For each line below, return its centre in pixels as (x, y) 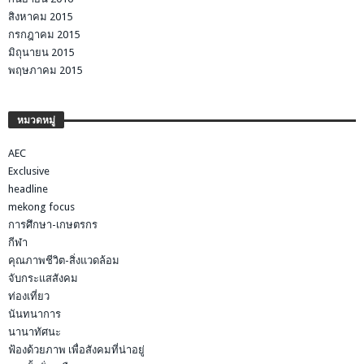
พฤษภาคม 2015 (45, 71)
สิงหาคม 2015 (40, 17)
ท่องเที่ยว (29, 297)
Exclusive (29, 171)
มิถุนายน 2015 (41, 53)
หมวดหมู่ (36, 121)
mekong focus (41, 207)
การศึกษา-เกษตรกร (53, 225)
